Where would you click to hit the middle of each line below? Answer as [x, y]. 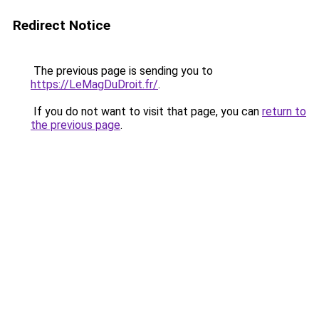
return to [284, 111]
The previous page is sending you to [122, 71]
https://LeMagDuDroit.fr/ [94, 84]
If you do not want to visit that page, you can [146, 111]
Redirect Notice [62, 25]
